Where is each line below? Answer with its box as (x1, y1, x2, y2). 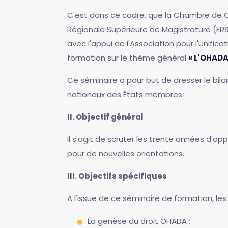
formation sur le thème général (67, 52, 188, 63)
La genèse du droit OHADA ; (88, 216, 190, 226)
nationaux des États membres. (67, 89, 184, 100)
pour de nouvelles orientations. (67, 148, 184, 159)
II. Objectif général (67, 111, 144, 122)
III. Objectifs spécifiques (67, 170, 167, 181)
